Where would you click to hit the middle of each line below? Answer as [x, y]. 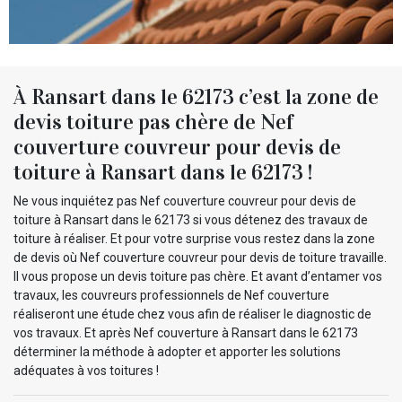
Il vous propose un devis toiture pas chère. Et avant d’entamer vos [198, 276]
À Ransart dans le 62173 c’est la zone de [196, 96]
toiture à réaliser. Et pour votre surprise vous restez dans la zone [194, 238]
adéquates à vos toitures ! [86, 370]
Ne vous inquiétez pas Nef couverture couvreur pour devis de [185, 201]
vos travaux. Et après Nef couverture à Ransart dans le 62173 [186, 332]
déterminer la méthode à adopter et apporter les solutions [177, 351]
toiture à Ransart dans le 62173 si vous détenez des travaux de [191, 219]
